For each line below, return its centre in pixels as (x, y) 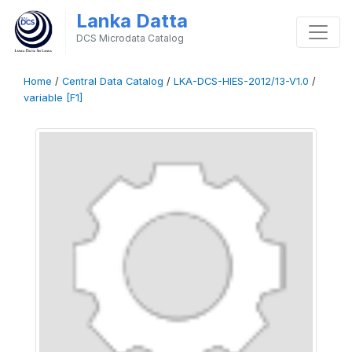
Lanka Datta (132, 21)
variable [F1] (53, 98)
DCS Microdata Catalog (130, 38)
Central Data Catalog (113, 81)
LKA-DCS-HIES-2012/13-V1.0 (241, 81)
